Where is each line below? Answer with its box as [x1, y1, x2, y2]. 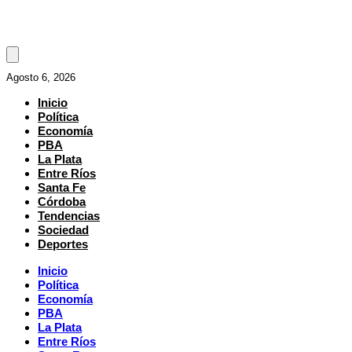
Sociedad [38, 222, 89, 236]
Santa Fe [38, 180, 86, 194]
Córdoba [38, 194, 86, 208]
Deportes [38, 236, 88, 251]
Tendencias [38, 208, 100, 222]
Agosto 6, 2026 [6, 71, 75, 83]
